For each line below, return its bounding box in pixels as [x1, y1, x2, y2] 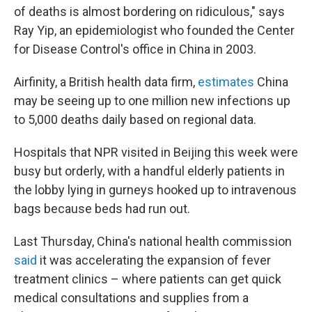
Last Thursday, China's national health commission [14, 234, 292, 249]
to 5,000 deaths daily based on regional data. [14, 112, 256, 127]
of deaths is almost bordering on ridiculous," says [14, 4, 285, 19]
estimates [198, 75, 254, 89]
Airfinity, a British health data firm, [14, 75, 198, 89]
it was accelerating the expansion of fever [37, 253, 271, 267]
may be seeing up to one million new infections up [14, 93, 290, 108]
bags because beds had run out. [14, 201, 190, 216]
